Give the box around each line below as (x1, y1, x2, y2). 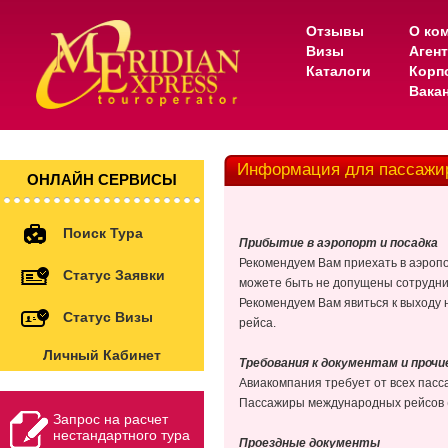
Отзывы (306, 23, 365, 39)
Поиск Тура (63, 224, 143, 241)
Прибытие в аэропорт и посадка (239, 236, 438, 250)
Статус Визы (63, 308, 153, 325)
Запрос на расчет (53, 411, 168, 427)
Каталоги (306, 63, 372, 79)
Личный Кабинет (43, 347, 161, 363)
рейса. (239, 316, 276, 330)
